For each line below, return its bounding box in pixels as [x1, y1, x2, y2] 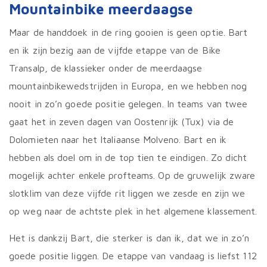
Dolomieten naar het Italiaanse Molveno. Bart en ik [9, 134, 227, 145]
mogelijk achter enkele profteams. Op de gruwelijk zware [9, 170, 256, 181]
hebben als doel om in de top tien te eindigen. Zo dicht [9, 152, 247, 163]
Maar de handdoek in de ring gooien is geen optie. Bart [9, 27, 248, 38]
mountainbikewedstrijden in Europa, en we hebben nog [9, 80, 247, 91]
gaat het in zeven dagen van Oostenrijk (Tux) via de [9, 116, 234, 127]
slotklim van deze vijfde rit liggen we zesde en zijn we [9, 188, 246, 198]
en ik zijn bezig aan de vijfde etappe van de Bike [9, 45, 221, 55]
